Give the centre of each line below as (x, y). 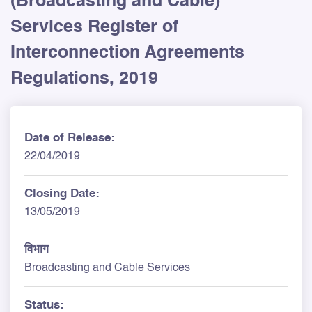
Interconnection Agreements (127, 53)
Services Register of (94, 27)
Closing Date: (62, 194)
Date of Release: (70, 138)
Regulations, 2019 (84, 79)
